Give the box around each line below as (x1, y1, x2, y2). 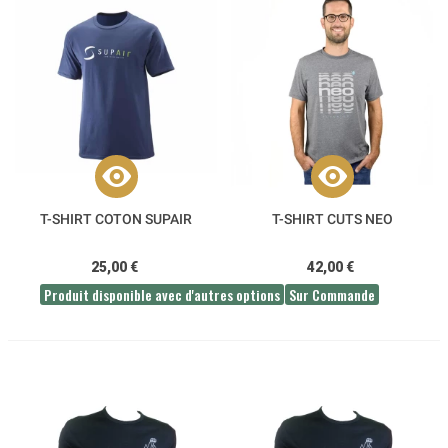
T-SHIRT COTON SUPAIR (40, 210, 192, 227)
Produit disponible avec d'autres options (44, 283, 280, 305)
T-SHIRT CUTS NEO (271, 210, 393, 227)
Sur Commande (289, 283, 375, 305)
